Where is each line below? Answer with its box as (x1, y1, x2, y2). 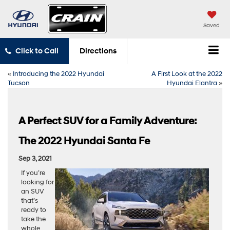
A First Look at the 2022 (151, 69, 222, 78)
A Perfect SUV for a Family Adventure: (18, 114, 197, 127)
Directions (79, 46, 117, 56)
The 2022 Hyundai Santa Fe (18, 135, 150, 147)
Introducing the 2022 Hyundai (13, 69, 104, 78)
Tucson (8, 79, 30, 87)
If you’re (21, 168, 45, 177)
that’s (21, 196, 38, 205)
